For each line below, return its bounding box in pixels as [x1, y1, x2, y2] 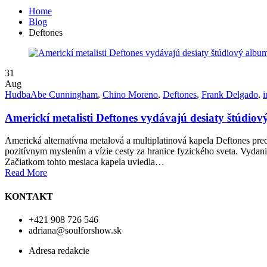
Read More [5, 167, 47, 178]
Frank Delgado [201, 89, 258, 100]
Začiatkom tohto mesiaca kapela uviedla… [5, 157, 164, 167]
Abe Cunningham [30, 89, 98, 100]
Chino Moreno [103, 89, 158, 100]
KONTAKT [5, 191, 53, 201]
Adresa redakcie [29, 245, 89, 256]
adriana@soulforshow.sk [29, 225, 122, 235]
